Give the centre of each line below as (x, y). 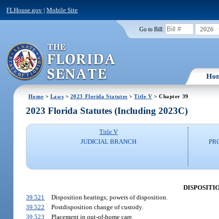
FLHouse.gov (24, 10)
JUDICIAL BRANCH (109, 142)
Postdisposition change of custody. (97, 207)
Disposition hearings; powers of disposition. (109, 197)
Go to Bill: (151, 29)
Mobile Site (62, 10)
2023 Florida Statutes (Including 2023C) (107, 111)
